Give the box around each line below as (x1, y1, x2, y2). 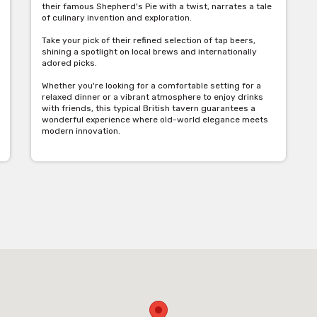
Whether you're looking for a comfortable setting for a (42, 81, 261, 91)
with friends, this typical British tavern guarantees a (42, 103, 255, 114)
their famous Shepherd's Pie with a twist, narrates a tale (42, 1, 272, 12)
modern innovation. (42, 126, 120, 137)
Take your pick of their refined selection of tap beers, (42, 35, 255, 46)
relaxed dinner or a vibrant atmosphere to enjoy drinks (42, 92, 263, 103)
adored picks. (42, 58, 97, 69)
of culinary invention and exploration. (42, 13, 192, 23)
